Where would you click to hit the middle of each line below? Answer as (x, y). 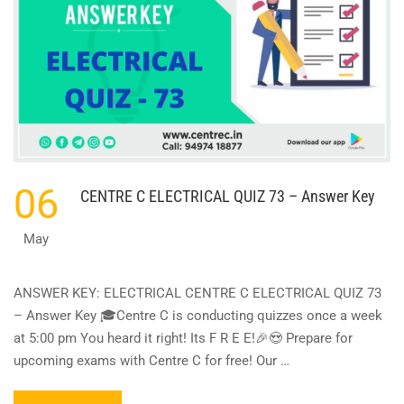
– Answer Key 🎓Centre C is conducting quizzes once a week (198, 315)
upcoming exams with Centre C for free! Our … (151, 360)
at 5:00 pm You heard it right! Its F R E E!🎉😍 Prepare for (183, 338)
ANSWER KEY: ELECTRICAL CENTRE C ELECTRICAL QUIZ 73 (197, 293)
